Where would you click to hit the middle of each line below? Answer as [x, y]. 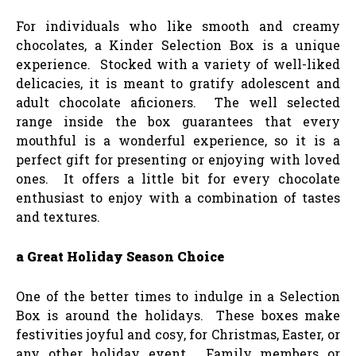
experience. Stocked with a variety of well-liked [178, 64]
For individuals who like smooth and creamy [178, 25]
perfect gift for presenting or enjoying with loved [178, 159]
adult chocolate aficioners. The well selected [178, 102]
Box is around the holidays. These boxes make [178, 315]
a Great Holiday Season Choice [120, 256]
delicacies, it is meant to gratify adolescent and [178, 83]
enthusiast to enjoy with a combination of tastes [178, 197]
